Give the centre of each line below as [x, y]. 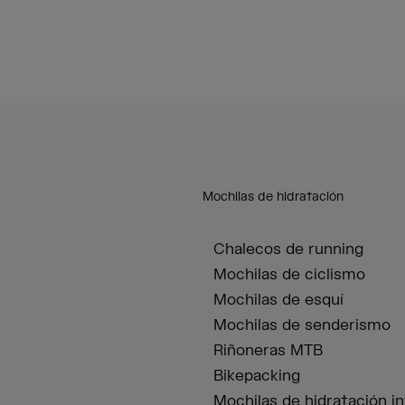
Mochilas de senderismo [302, 326]
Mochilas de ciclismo [289, 275]
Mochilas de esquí [278, 301]
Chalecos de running [288, 250]
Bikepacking [257, 377]
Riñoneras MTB [268, 351]
